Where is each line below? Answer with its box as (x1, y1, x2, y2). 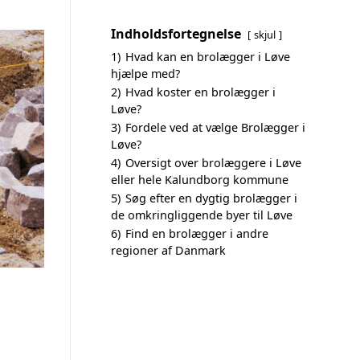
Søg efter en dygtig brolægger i (125, 190, 297, 206)
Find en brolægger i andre (125, 226, 268, 241)
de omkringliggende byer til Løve (111, 207, 292, 223)
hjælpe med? (111, 66, 180, 81)
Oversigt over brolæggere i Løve (125, 155, 301, 170)
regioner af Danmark (111, 243, 226, 258)
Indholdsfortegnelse (111, 25, 241, 43)
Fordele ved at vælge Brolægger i (125, 120, 305, 135)
